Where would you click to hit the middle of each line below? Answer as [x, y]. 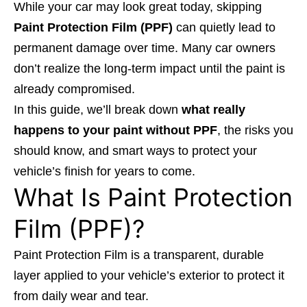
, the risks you [255, 131]
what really [213, 110]
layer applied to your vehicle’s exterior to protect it [149, 276]
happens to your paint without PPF [115, 131]
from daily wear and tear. [81, 296]
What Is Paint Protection [153, 198]
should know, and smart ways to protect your [135, 151]
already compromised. [74, 89]
